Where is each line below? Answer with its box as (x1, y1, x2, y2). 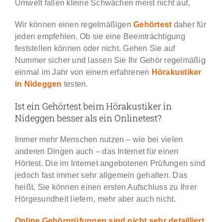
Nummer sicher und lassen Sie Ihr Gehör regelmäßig (14, 56, 206, 65)
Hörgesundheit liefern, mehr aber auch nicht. (14, 195, 176, 204)
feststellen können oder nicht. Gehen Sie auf (14, 44, 175, 53)
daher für (171, 20, 206, 29)
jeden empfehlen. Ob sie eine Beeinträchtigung (14, 32, 185, 41)
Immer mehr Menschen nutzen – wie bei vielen (14, 135, 183, 144)
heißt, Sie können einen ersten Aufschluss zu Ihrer (14, 183, 197, 192)
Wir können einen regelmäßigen (14, 20, 134, 29)
